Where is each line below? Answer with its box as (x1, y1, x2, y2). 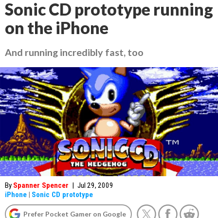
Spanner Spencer (13, 181, 69, 190)
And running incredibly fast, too (5, 46, 144, 58)
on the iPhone (5, 18, 109, 37)
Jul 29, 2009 (77, 181, 113, 190)
